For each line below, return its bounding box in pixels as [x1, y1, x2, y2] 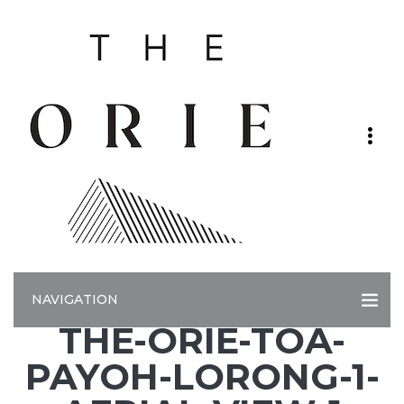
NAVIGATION [32, 291, 118, 308]
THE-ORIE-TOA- [59, 318, 345, 363]
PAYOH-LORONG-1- [24, 354, 380, 399]
